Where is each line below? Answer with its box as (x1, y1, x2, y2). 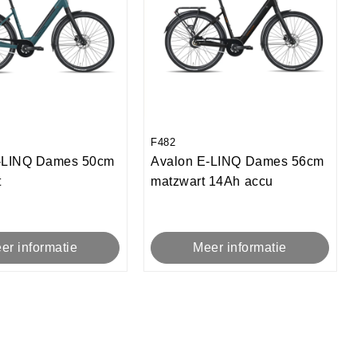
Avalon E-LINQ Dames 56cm (151, 155, 324, 169)
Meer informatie (193, 241, 288, 255)
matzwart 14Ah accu (151, 175, 273, 189)
